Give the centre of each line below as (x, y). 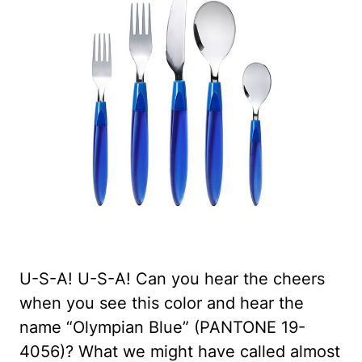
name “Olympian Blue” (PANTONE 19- (162, 327)
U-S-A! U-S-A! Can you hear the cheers (172, 278)
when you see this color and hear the (162, 303)
